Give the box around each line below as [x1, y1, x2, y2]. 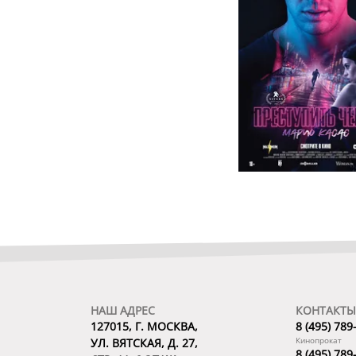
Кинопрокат [296, 335, 342, 346]
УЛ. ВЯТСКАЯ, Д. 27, [91, 335, 198, 351]
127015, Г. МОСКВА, [91, 319, 198, 335]
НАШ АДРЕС [91, 303, 155, 319]
